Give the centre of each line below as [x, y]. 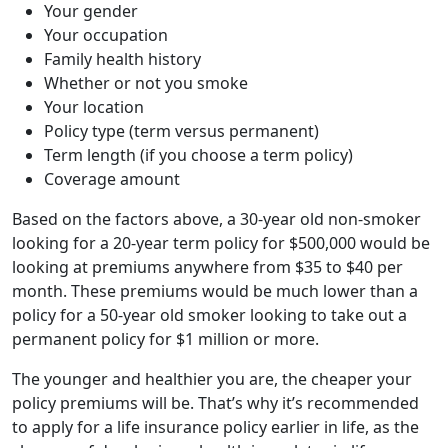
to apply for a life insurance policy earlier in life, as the [215, 426]
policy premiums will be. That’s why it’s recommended [215, 402]
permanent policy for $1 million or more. [167, 338]
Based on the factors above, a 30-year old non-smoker [216, 218]
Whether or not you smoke [146, 82]
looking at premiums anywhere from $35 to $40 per [207, 266]
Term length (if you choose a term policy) [198, 154]
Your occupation [106, 34]
